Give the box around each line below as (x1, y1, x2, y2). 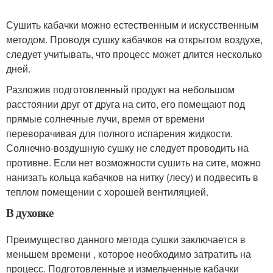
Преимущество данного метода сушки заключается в (6, 232, 246, 247)
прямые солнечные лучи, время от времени (6, 112, 205, 126)
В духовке (6, 204, 54, 221)
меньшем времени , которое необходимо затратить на (6, 247, 251, 261)
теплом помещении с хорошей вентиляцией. (6, 185, 208, 199)
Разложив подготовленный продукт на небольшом (6, 82, 235, 97)
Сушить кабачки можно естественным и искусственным (6, 18, 258, 32)
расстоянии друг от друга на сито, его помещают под (6, 97, 245, 112)
